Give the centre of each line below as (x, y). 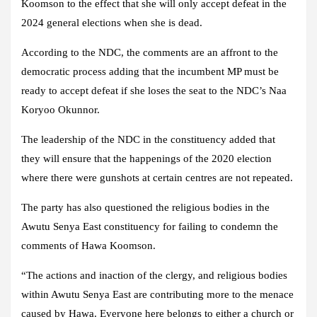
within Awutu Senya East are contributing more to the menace (157, 295)
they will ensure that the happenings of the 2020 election (146, 159)
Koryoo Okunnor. (60, 110)
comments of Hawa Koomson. (88, 246)
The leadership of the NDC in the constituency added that (148, 140)
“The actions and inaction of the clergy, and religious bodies (154, 276)
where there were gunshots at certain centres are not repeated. (157, 178)
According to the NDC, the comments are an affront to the (150, 53)
